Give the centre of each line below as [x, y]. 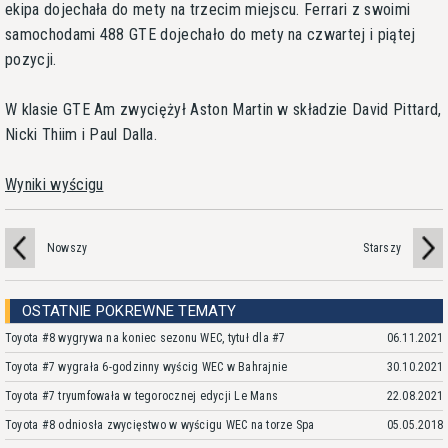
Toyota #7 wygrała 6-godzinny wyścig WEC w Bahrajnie [146, 366]
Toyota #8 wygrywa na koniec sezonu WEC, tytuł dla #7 [145, 337]
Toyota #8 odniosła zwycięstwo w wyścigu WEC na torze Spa [160, 424]
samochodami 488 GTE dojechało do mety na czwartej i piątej [210, 34]
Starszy [382, 247]
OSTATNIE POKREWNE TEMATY [129, 310]
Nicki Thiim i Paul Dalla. [81, 134]
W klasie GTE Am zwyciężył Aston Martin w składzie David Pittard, [223, 109]
